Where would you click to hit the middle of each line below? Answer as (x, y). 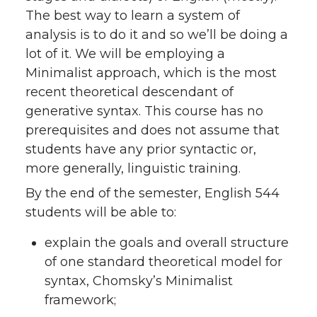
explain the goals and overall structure (167, 243)
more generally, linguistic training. (133, 168)
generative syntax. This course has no (144, 111)
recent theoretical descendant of (129, 92)
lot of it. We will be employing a (125, 54)
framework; (80, 300)
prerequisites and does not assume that (152, 130)
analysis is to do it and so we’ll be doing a (157, 35)
